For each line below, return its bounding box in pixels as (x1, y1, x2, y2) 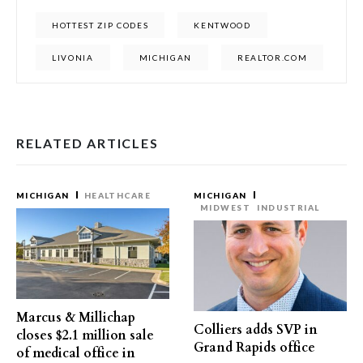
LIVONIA (52, 53, 94, 62)
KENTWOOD (194, 20, 251, 30)
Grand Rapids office (194, 339, 315, 357)
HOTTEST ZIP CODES (52, 20, 149, 30)
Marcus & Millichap (16, 309, 135, 327)
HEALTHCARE (83, 190, 152, 200)
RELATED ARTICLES (16, 135, 159, 151)
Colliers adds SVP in (194, 321, 318, 339)
